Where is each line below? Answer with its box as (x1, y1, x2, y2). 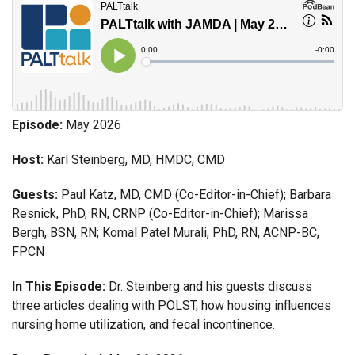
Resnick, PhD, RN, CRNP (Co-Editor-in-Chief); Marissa (12, 205, 308, 221)
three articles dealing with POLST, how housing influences (12, 297, 331, 313)
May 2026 (66, 116, 121, 132)
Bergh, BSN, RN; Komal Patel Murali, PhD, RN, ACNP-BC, (12, 224, 319, 240)
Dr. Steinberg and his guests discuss (109, 278, 312, 294)
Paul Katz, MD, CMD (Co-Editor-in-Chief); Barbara (58, 186, 331, 202)
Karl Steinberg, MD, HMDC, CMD (47, 151, 225, 167)
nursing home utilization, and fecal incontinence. (12, 316, 278, 332)
